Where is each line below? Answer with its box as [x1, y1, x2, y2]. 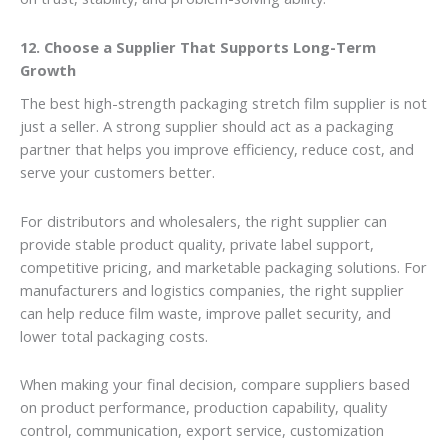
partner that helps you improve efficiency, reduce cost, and [20, 139, 414, 160]
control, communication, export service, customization [20, 420, 384, 441]
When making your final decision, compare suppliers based [20, 374, 410, 395]
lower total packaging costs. [20, 325, 208, 346]
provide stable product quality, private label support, [20, 233, 374, 254]
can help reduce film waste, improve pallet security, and [20, 302, 391, 323]
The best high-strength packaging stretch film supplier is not [20, 93, 427, 114]
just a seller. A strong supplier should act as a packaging [20, 116, 394, 137]
